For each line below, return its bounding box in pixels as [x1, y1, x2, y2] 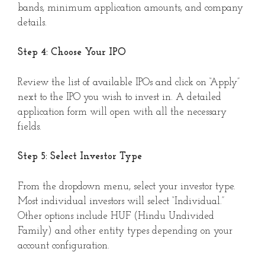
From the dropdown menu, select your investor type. [18, 181, 235, 192]
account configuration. [18, 240, 109, 251]
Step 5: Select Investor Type [18, 151, 142, 162]
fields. [18, 121, 41, 132]
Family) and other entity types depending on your [18, 225, 232, 236]
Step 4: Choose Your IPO [18, 47, 126, 58]
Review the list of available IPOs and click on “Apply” [18, 77, 240, 88]
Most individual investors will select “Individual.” [18, 196, 224, 206]
